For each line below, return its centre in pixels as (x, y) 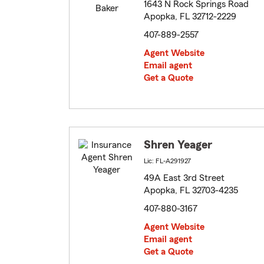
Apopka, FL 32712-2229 (190, 17)
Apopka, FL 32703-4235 (191, 191)
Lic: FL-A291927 (167, 161)
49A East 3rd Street (184, 178)
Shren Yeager (178, 145)
